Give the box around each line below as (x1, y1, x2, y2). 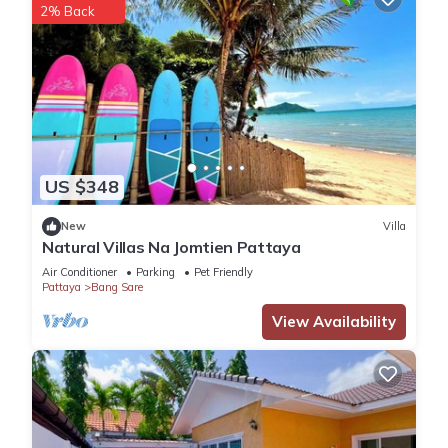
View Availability (272, 311, 396, 331)
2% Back (40, 3, 95, 20)
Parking (136, 264, 175, 279)
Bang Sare (91, 279, 143, 294)
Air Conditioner (42, 264, 117, 279)
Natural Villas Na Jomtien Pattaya (42, 236, 301, 257)
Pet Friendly (194, 264, 253, 279)
